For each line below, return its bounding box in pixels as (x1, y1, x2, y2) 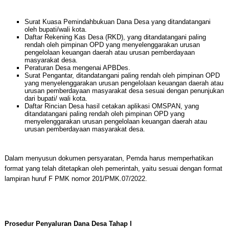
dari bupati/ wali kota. (24, 95, 87, 102)
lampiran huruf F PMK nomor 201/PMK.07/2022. (4, 175, 147, 182)
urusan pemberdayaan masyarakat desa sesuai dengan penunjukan (24, 87, 224, 95)
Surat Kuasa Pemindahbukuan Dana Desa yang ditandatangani (24, 18, 211, 26)
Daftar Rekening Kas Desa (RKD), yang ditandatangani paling (24, 33, 206, 41)
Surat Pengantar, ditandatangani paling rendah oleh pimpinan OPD (24, 72, 220, 79)
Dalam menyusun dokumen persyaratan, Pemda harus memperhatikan (4, 154, 213, 162)
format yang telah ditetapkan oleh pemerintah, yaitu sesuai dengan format (4, 165, 222, 172)
